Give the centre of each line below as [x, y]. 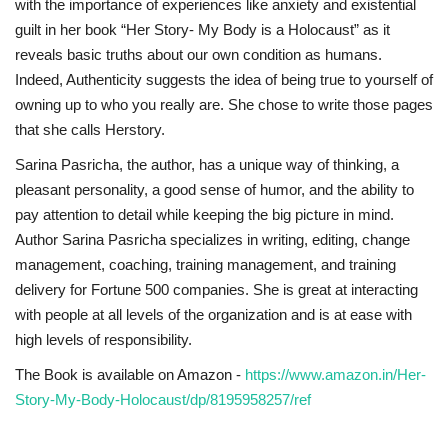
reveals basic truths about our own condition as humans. [198, 54]
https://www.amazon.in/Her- [335, 374]
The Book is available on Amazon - [130, 374]
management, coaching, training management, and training [205, 264]
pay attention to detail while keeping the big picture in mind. [204, 214]
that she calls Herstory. [90, 129]
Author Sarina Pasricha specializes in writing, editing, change [212, 239]
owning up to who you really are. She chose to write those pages [224, 104]
